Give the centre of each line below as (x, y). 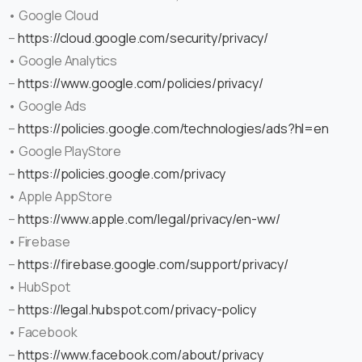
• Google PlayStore (65, 151)
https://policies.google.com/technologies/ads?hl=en (173, 128)
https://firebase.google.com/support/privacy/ (153, 264)
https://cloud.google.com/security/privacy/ (143, 38)
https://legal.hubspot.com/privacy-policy (137, 309)
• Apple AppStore (60, 196)
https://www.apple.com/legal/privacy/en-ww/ (149, 219)
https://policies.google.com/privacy (122, 173)
